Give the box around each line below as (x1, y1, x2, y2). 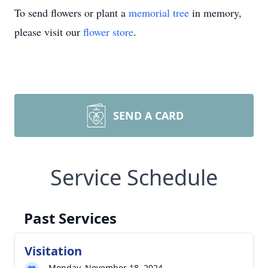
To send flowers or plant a (14, 5, 129, 20)
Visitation (25, 243, 82, 259)
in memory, (189, 5, 242, 20)
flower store (83, 25, 133, 39)
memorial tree (129, 5, 189, 20)
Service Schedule (50, 163, 218, 192)
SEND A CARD (113, 108, 184, 123)
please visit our (14, 25, 83, 39)
